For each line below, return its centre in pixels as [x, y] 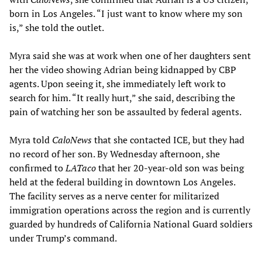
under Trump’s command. [63, 238]
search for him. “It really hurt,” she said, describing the [122, 98]
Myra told [31, 140]
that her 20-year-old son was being [170, 168]
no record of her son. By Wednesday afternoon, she [115, 154]
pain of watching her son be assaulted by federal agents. [125, 112]
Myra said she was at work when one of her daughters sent [130, 56]
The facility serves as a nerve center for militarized [114, 196]
